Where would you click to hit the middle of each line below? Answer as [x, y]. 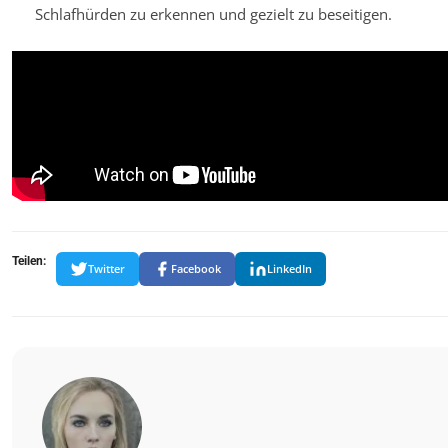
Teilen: [29, 260]
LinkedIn [289, 269]
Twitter [106, 269]
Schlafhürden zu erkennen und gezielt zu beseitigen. [213, 14]
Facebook [196, 269]
